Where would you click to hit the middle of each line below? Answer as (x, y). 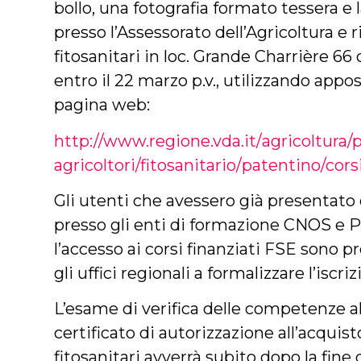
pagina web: (102, 105)
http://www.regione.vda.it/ (158, 141)
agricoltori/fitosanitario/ (148, 165)
